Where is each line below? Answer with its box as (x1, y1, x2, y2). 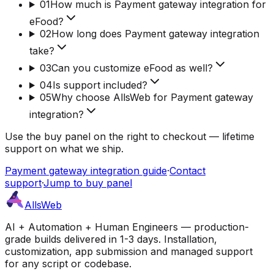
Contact (169, 164, 206, 177)
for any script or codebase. (5, 257, 131, 270)
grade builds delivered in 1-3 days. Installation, (5, 232, 217, 245)
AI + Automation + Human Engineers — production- (5, 220, 249, 233)
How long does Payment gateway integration (51, 27, 259, 40)
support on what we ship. (5, 142, 124, 155)
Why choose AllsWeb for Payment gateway (51, 91, 253, 103)
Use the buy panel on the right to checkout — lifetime (5, 130, 254, 143)
